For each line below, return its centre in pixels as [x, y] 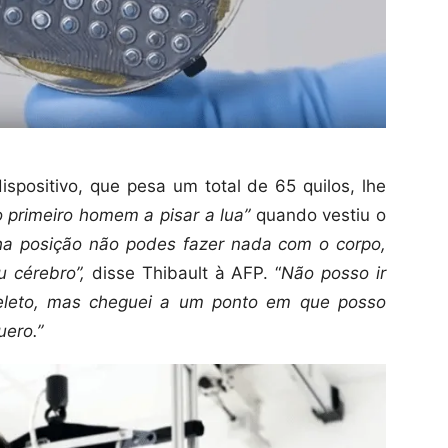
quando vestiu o [318, 215]
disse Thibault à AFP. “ [183, 273]
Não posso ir [334, 273]
